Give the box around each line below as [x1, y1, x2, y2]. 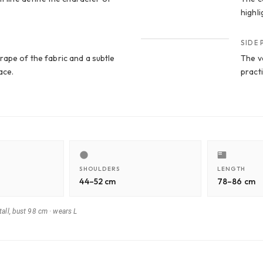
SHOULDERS [79, 165, 120, 173]
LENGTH [217, 165, 245, 173]
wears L [53, 207, 77, 216]
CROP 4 [156, 26, 179, 33]
